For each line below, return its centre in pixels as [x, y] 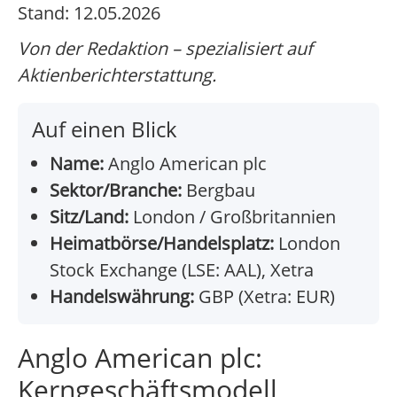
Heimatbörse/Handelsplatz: [162, 244]
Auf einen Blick [105, 129]
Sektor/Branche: [116, 191]
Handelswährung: [122, 297]
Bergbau [218, 191]
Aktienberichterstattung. [117, 75]
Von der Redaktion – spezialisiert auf [165, 49]
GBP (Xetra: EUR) [265, 297]
